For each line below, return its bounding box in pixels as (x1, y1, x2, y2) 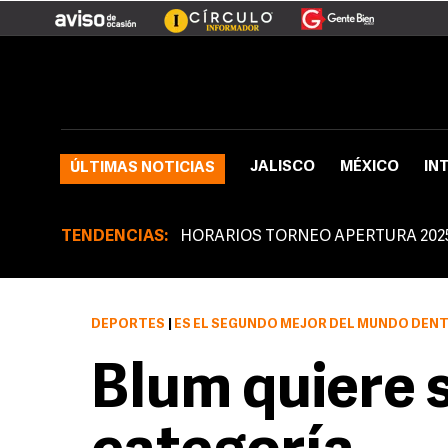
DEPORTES (91, 318, 165, 331)
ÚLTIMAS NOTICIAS (70, 161, 215, 176)
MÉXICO (340, 160, 399, 175)
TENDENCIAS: (61, 229, 168, 245)
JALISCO (250, 160, 315, 175)
